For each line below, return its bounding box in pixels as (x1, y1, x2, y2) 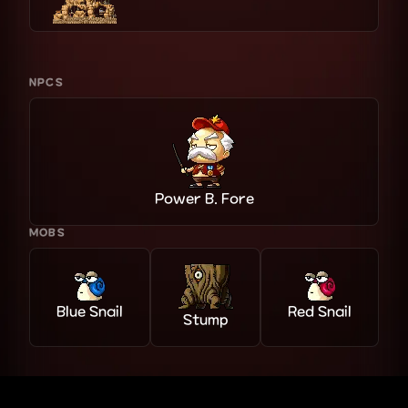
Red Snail (288, 304, 352, 321)
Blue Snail (56, 304, 123, 321)
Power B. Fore (154, 190, 254, 207)
